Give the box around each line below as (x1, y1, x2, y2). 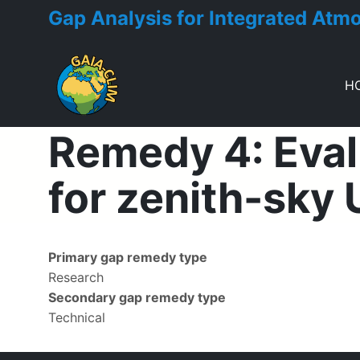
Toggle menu (47, 126, 126, 142)
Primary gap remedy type (48, 249, 207, 265)
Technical (48, 309, 105, 325)
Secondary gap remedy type (48, 289, 226, 305)
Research (48, 269, 104, 285)
